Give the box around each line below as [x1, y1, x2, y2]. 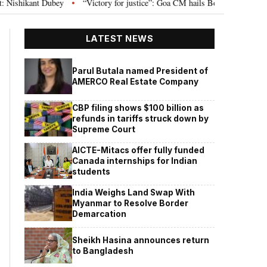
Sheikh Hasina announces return [72, 235, 210, 245]
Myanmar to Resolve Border [72, 198, 189, 208]
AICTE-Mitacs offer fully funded [72, 145, 205, 155]
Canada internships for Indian [72, 156, 198, 166]
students [72, 166, 111, 176]
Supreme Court [72, 124, 136, 134]
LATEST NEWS [85, 33, 154, 44]
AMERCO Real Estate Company [72, 76, 199, 86]
